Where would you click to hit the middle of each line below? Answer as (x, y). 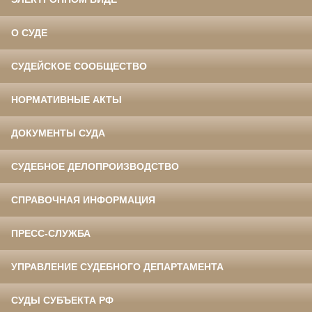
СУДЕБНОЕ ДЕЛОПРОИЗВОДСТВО (95, 167)
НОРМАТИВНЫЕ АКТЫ (67, 100)
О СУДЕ (29, 33)
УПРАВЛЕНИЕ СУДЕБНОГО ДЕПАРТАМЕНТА (117, 267)
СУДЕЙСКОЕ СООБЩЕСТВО (79, 67)
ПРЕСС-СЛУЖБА (51, 234)
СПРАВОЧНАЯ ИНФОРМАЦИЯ (83, 200)
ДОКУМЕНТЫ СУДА (58, 133)
